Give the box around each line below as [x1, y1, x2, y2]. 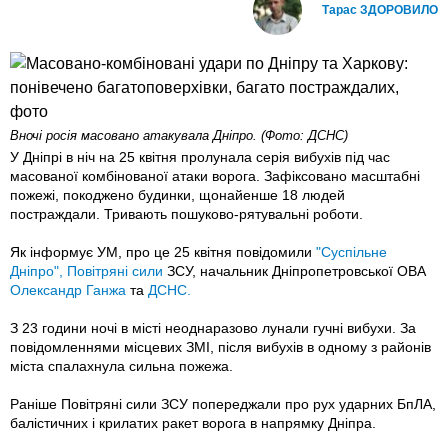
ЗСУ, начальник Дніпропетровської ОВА [167, 263, 426, 280]
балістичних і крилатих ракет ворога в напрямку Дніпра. [10, 415, 376, 432]
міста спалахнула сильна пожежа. [10, 358, 233, 375]
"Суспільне [316, 244, 387, 261]
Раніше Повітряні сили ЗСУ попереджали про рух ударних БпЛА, [10, 396, 436, 413]
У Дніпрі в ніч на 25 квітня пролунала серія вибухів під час [10, 149, 390, 166]
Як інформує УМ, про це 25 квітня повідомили [10, 244, 316, 261]
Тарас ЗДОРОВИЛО [322, 3, 438, 18]
